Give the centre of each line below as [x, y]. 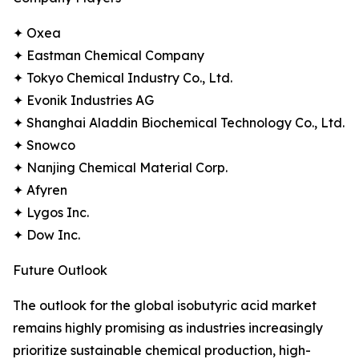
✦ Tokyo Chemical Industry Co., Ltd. [123, 78]
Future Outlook [60, 270]
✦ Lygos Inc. [51, 213]
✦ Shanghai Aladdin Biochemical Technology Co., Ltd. [179, 123]
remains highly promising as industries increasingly [168, 328]
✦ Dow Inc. [46, 235]
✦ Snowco [44, 145]
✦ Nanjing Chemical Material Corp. [120, 168]
